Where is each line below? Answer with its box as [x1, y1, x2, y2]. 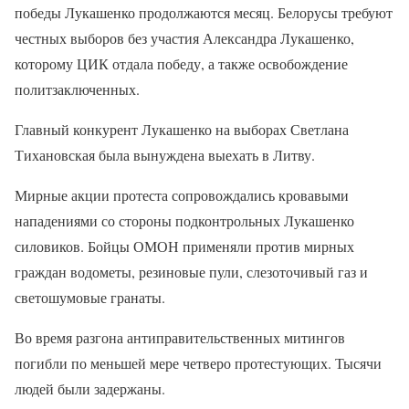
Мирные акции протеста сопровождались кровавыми [15, 185, 349, 204]
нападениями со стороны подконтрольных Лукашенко [15, 211, 354, 230]
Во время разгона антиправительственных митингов [15, 328, 345, 347]
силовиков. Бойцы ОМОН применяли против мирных [15, 236, 354, 256]
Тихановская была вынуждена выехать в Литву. [15, 145, 315, 164]
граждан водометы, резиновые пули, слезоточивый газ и [15, 262, 368, 281]
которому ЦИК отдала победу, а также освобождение [15, 54, 348, 73]
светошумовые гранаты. [15, 288, 165, 307]
